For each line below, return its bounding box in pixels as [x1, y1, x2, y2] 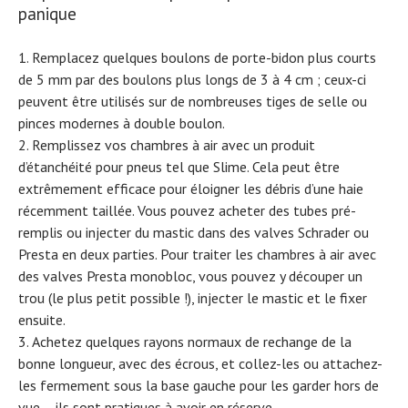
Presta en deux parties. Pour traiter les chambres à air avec [18, 244, 376, 263]
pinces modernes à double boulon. [18, 113, 225, 132]
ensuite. [18, 310, 66, 329]
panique [18, 2, 76, 25]
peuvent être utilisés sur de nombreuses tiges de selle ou [18, 91, 367, 110]
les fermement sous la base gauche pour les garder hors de [18, 375, 379, 394]
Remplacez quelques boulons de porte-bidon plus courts [32, 47, 376, 66]
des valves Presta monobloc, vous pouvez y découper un [18, 266, 362, 285]
